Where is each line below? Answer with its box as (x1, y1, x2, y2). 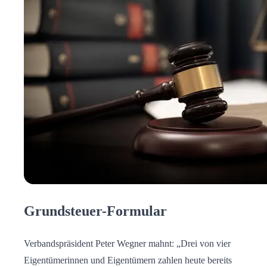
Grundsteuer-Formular (24, 203, 167, 219)
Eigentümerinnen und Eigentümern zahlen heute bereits (24, 254, 232, 265)
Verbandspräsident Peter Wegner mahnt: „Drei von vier (24, 238, 231, 249)
